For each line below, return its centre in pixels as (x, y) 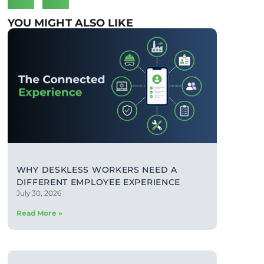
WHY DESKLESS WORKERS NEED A (97, 170)
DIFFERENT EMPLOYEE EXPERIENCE (98, 182)
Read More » (39, 213)
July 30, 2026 (39, 193)
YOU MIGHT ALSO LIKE (70, 23)
